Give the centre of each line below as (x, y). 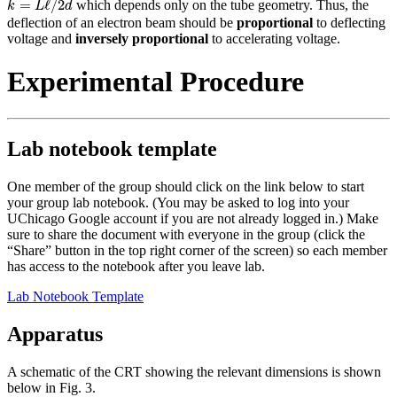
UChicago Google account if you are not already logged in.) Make (193, 218)
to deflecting (349, 23)
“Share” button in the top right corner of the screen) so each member (197, 250)
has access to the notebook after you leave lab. (136, 266)
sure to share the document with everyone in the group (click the (186, 234)
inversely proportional (142, 39)
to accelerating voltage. (274, 39)
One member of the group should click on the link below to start (186, 186)
